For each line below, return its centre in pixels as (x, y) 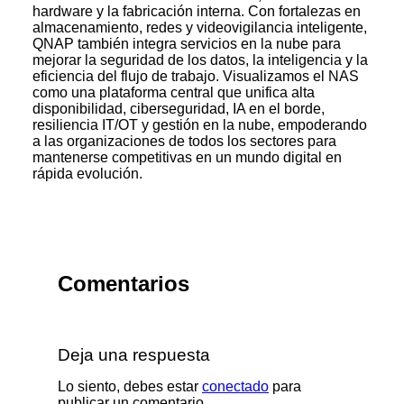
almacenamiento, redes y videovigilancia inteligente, (200, 27)
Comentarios (124, 283)
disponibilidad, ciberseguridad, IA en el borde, (179, 108)
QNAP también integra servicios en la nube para (187, 43)
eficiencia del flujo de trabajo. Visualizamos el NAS (196, 76)
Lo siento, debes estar (130, 386)
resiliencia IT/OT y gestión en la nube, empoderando (200, 124)
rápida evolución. (87, 173)
